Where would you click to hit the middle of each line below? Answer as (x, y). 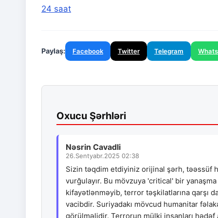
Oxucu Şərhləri (91, 116)
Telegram (169, 51)
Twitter (129, 51)
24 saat (56, 9)
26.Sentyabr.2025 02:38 (102, 156)
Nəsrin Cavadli (93, 147)
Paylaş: (53, 51)
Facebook (88, 51)
